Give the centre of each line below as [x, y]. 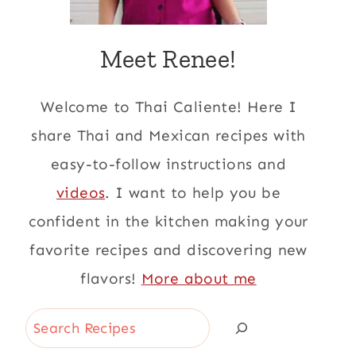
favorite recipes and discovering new [168, 250]
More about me [199, 279]
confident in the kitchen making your [168, 221]
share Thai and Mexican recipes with [168, 135]
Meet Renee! [168, 59]
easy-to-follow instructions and [168, 164]
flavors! [111, 279]
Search [50, 321]
